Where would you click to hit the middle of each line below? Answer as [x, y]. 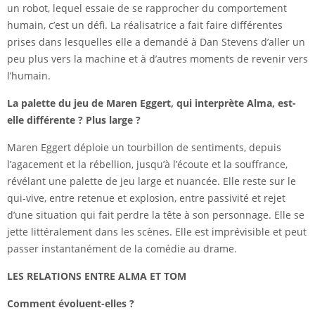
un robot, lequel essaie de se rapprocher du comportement [147, 8]
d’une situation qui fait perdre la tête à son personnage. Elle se [156, 215]
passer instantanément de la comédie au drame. [122, 249]
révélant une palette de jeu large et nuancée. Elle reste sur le [152, 181]
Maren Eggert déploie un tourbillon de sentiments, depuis [144, 148]
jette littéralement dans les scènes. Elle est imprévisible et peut [157, 232]
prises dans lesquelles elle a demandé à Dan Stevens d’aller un [156, 42]
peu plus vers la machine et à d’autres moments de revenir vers [157, 59]
